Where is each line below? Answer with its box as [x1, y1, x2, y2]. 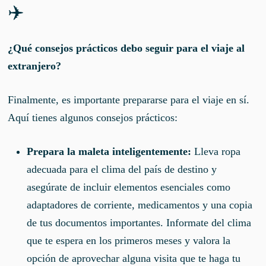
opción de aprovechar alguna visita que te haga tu [27, 252, 241, 264]
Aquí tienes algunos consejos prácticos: [8, 111, 178, 123]
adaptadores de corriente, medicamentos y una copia [27, 198, 253, 211]
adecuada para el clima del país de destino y [27, 163, 217, 175]
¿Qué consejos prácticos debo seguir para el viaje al [8, 42, 245, 54]
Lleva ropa [191, 145, 241, 157]
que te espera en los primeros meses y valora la [27, 234, 231, 246]
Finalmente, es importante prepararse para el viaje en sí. [8, 93, 250, 106]
